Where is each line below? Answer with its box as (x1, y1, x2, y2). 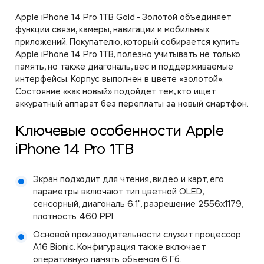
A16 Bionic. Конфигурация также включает (33, 243, 206, 252)
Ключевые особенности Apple (15, 124, 224, 138)
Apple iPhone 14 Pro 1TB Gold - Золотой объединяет (15, 14, 231, 22)
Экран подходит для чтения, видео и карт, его (33, 176, 224, 184)
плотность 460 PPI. (33, 213, 115, 221)
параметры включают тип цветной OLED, (33, 188, 203, 196)
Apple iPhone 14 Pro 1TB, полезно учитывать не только (15, 51, 240, 59)
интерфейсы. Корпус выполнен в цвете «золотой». (15, 75, 223, 84)
